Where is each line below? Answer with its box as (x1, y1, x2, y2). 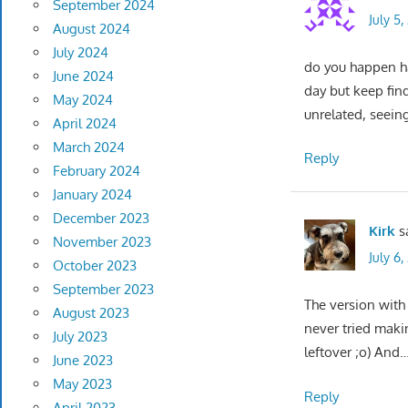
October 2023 (52, 257, 137, 275)
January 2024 (52, 186, 132, 204)
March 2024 (52, 138, 125, 157)
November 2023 (52, 233, 151, 251)
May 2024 (52, 91, 113, 109)
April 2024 (52, 115, 117, 133)
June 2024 (52, 67, 114, 86)
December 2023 (52, 209, 149, 228)
